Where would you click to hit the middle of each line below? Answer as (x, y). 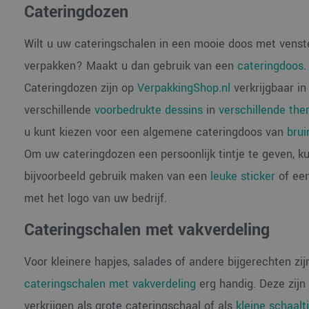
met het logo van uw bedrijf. (95, 198)
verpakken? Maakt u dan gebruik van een (130, 66)
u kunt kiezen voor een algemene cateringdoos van (155, 132)
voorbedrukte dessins (148, 110)
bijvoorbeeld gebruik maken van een (117, 176)
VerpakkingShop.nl (183, 88)
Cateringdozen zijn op (80, 88)
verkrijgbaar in (268, 88)
